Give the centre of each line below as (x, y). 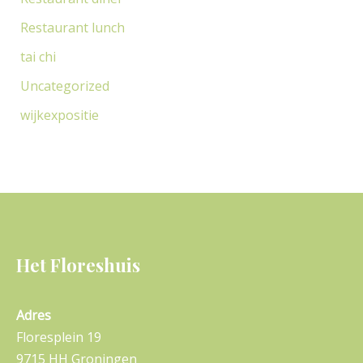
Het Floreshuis (78, 265)
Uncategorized (64, 85)
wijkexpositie (59, 115)
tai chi (38, 56)
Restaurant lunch (72, 27)
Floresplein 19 (59, 337)
